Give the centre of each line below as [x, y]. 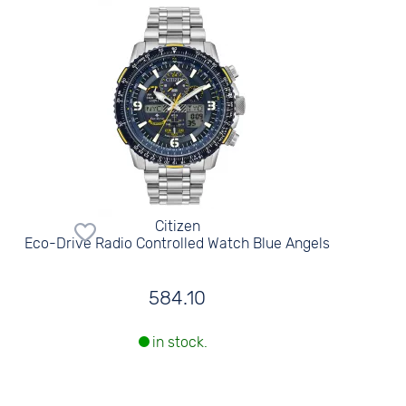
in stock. [179, 343]
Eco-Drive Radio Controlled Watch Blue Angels [178, 243]
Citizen [177, 226]
